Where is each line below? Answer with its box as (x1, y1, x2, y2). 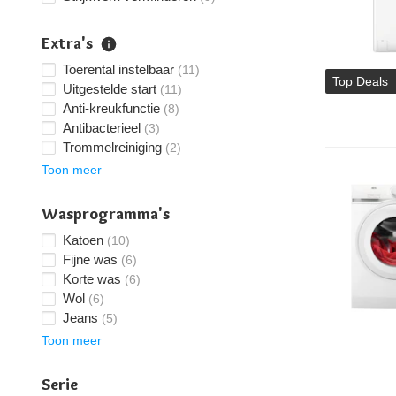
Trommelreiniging (63, 140, 162, 155)
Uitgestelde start (63, 81, 156, 96)
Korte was (63, 271, 121, 286)
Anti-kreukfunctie (63, 101, 160, 116)
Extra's (42, 34, 93, 53)
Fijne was (63, 252, 118, 267)
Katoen (63, 232, 103, 247)
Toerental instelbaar (63, 62, 174, 77)
